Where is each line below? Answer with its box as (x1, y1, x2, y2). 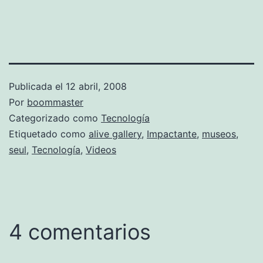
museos (202, 127, 236, 140)
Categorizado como (9, 112, 101, 124)
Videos (86, 143, 116, 156)
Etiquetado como (9, 127, 89, 140)
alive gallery (89, 127, 141, 140)
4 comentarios (9, 218, 151, 245)
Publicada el (9, 80, 66, 92)
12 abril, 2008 (66, 80, 127, 92)
